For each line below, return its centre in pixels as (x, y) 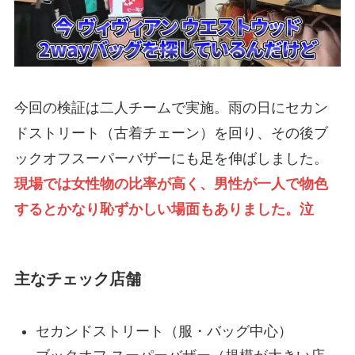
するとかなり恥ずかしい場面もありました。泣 (164, 209)
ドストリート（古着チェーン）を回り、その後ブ (171, 133)
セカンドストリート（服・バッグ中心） (164, 332)
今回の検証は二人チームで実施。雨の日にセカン (171, 107)
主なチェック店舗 (77, 279)
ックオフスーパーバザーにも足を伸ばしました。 (171, 158)
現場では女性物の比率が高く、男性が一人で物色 (171, 183)
